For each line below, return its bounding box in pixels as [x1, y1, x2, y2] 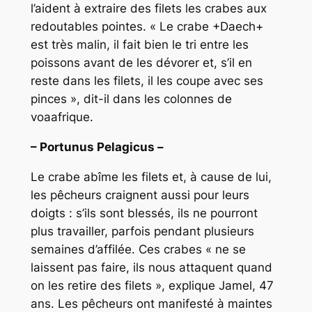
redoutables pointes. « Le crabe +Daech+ [30, 19, 263, 34]
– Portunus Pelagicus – [30, 139, 164, 154]
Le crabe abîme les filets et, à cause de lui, [30, 169, 272, 184]
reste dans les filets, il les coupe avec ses [30, 74, 263, 88]
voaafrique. [30, 110, 93, 125]
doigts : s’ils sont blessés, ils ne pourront [30, 205, 258, 220]
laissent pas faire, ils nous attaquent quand [30, 260, 272, 274]
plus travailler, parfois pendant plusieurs [30, 224, 254, 238]
